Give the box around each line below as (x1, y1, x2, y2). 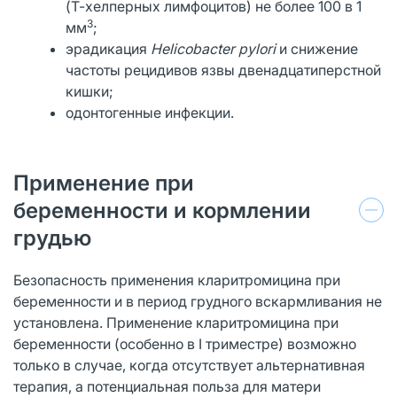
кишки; (66, 82, 114, 100)
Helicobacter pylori (151, 39, 280, 58)
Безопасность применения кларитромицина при (13, 270, 340, 289)
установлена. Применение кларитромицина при (13, 313, 339, 331)
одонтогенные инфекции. (66, 103, 235, 121)
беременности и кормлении (13, 197, 311, 223)
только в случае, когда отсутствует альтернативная (13, 355, 365, 374)
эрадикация (66, 39, 152, 58)
